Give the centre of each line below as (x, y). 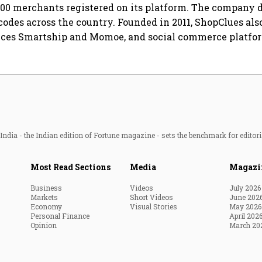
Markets (44, 197)
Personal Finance (60, 216)
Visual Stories (154, 207)
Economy (46, 207)
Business (46, 188)
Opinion (44, 225)
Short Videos (151, 197)
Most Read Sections (70, 167)
